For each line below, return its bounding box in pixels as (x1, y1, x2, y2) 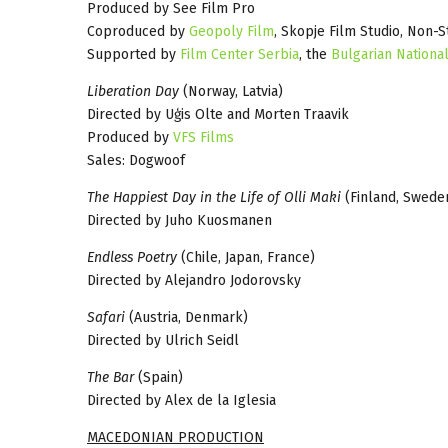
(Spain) (134, 368, 183, 386)
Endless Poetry (87, 248, 177, 266)
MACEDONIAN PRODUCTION (87, 428, 264, 446)
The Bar (87, 368, 134, 386)
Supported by (87, 45, 180, 63)
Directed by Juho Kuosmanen (87, 211, 272, 229)
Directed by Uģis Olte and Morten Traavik (87, 105, 349, 123)
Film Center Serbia (180, 45, 299, 63)
